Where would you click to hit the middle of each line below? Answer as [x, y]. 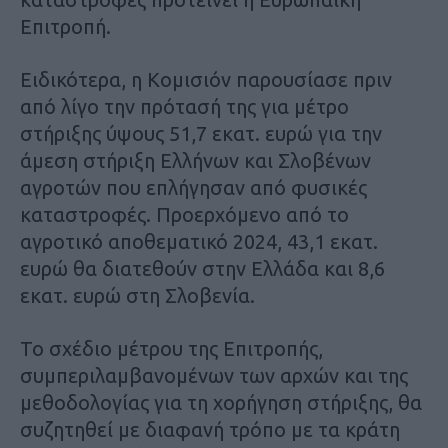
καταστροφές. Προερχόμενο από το [184, 215]
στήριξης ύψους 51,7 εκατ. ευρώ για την [201, 134]
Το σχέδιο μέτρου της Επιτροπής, [171, 349]
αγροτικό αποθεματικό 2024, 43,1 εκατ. [199, 242]
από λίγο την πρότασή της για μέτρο [184, 107]
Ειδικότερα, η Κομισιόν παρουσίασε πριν [206, 80]
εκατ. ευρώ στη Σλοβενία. [137, 296]
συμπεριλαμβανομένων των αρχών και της [214, 376]
